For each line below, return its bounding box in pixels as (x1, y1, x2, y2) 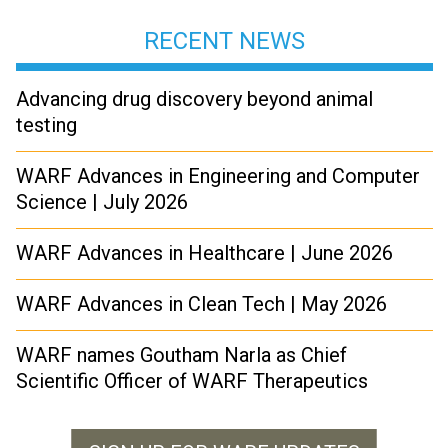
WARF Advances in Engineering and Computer (16, 164, 420, 188)
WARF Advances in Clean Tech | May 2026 (16, 292, 387, 316)
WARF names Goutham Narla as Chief (16, 343, 347, 367)
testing (16, 113, 77, 137)
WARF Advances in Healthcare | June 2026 (16, 241, 393, 265)
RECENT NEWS (144, 27, 305, 55)
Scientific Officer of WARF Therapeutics (16, 369, 368, 393)
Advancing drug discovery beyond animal (16, 87, 373, 111)
